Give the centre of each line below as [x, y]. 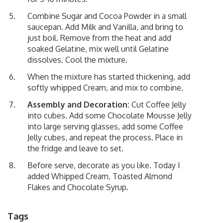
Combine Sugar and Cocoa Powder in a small [107, 16]
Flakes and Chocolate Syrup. [78, 187]
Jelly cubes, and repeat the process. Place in [105, 137]
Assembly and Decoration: [78, 104]
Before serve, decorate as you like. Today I [104, 165]
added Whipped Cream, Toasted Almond [100, 176]
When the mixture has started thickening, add [109, 76]
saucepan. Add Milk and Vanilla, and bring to [105, 27]
